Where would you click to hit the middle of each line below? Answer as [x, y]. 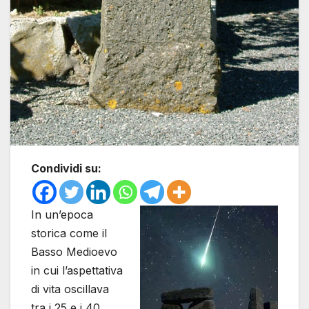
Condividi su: [66, 168]
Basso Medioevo [74, 251]
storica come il [69, 233]
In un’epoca [62, 214]
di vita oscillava [70, 289]
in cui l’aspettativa [77, 270]
